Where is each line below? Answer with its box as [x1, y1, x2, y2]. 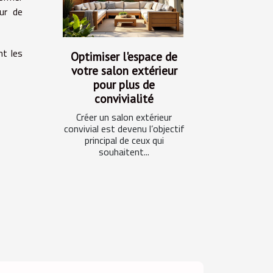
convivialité [94, 90, 154, 106]
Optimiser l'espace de [71, 48, 177, 64]
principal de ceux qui [84, 132, 164, 147]
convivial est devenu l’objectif [63, 121, 185, 136]
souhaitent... [99, 144, 149, 159]
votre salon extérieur [71, 62, 177, 78]
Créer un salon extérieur [76, 109, 172, 124]
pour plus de [93, 76, 155, 92]
